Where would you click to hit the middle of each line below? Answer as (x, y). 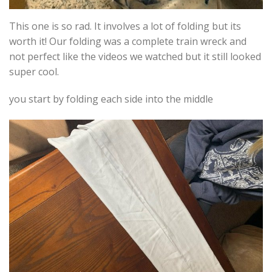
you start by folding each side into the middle (111, 99)
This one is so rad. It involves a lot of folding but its (125, 26)
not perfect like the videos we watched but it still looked (135, 56)
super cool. (34, 71)
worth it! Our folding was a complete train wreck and (128, 41)
